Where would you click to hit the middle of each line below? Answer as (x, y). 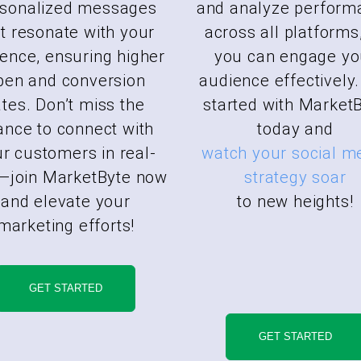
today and (295, 129)
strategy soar (295, 177)
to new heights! (295, 201)
